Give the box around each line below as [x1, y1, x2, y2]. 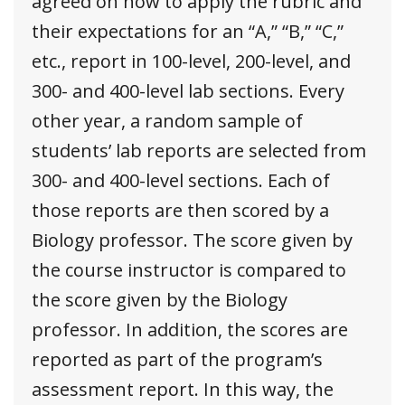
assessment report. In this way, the [32, 376, 334, 401]
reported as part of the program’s [32, 346, 323, 372]
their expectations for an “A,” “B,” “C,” [32, 18, 344, 43]
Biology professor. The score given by [32, 227, 353, 252]
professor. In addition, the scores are [32, 316, 348, 342]
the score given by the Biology [32, 287, 287, 312]
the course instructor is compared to [32, 257, 346, 282]
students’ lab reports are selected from [32, 137, 366, 163]
